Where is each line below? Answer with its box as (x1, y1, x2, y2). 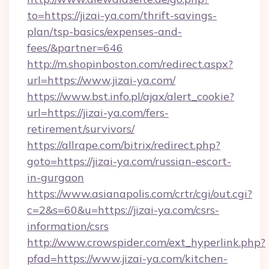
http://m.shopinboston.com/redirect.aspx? (27, 57, 233, 71)
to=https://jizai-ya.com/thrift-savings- (27, 8, 217, 22)
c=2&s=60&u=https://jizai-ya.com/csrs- (27, 203, 219, 217)
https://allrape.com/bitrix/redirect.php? (27, 138, 220, 152)
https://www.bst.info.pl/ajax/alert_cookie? (27, 89, 234, 103)
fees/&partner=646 (27, 41, 123, 55)
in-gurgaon (27, 171, 84, 184)
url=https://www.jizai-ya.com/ (27, 73, 175, 87)
